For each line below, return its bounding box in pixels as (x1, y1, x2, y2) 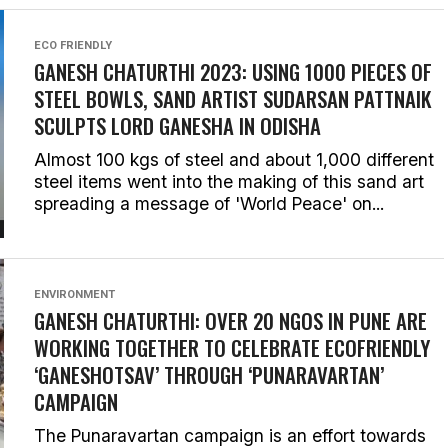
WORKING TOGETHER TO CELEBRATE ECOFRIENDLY (34, 332, 430, 363)
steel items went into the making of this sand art (34, 171, 424, 192)
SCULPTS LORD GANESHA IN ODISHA (34, 110, 321, 141)
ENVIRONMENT (34, 288, 115, 301)
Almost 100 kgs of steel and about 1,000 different (34, 149, 434, 170)
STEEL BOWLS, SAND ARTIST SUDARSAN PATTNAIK (34, 83, 432, 114)
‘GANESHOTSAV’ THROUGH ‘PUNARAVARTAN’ (34, 359, 384, 390)
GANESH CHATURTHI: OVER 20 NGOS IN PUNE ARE (34, 305, 427, 336)
